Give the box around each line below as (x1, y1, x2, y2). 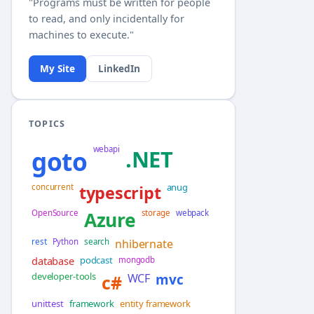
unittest (32, 297, 64, 310)
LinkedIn (98, 61, 140, 75)
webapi (93, 144, 120, 155)
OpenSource (32, 207, 78, 219)
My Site (40, 61, 75, 75)
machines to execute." (29, 28, 134, 42)
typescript (78, 182, 161, 205)
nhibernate (115, 236, 173, 252)
